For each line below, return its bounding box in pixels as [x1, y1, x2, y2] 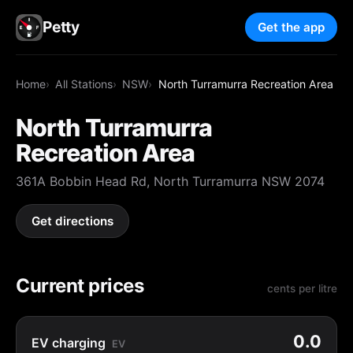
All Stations [55, 76, 113, 91]
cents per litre [267, 281, 337, 295]
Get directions [32, 214, 114, 229]
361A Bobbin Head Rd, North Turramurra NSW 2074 [16, 173, 325, 189]
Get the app [258, 20, 325, 35]
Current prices [16, 273, 144, 297]
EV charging [32, 334, 106, 351]
